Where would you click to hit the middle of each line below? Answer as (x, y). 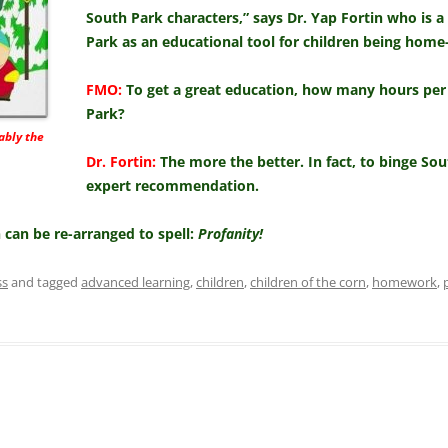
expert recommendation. (172, 186)
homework (404, 282)
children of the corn (308, 282)
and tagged (44, 282)
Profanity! (230, 234)
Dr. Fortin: (121, 162)
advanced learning (135, 282)
